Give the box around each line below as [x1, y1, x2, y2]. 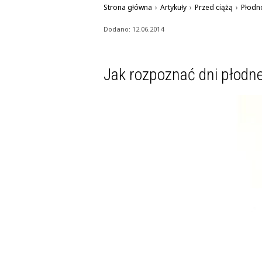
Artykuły [160, 2, 187, 12]
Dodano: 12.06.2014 [104, 25, 164, 33]
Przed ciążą [195, 2, 233, 12]
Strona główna [104, 2, 152, 12]
